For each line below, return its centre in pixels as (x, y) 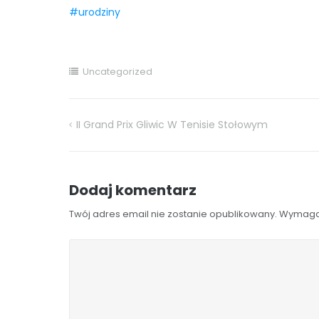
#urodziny (94, 12)
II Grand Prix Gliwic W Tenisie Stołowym (172, 124)
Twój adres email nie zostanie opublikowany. (173, 214)
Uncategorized (117, 71)
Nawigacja (111, 132)
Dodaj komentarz (132, 190)
